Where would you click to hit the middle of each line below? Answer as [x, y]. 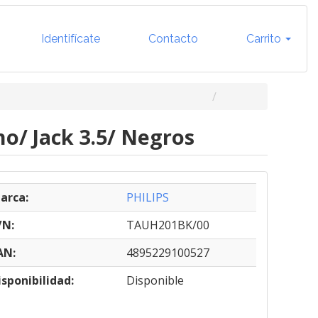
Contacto [172, 38]
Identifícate [69, 38]
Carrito [264, 38]
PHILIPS [147, 197]
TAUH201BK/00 [168, 225]
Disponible [155, 280]
